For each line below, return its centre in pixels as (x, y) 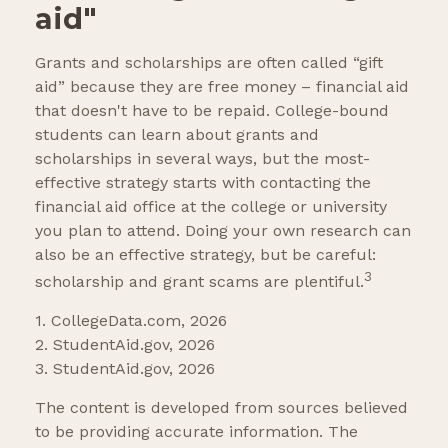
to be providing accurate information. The (196, 432)
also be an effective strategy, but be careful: (205, 254)
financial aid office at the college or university (211, 206)
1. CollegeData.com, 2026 (131, 321)
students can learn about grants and (177, 134)
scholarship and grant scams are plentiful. (199, 282)
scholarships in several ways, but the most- (202, 158)
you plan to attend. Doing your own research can (223, 230)
